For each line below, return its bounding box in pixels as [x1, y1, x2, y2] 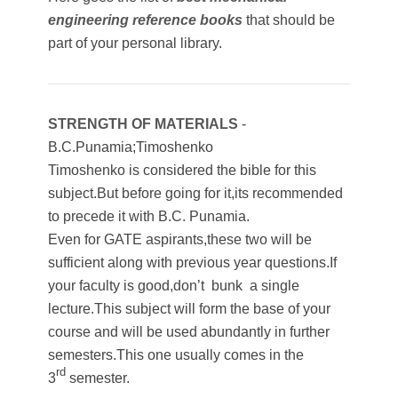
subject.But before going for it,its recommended [48, 186, 344, 202]
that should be [243, 12, 336, 28]
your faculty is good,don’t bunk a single [48, 278, 300, 294]
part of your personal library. [48, 36, 223, 52]
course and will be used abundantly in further [48, 324, 330, 340]
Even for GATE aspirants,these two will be [48, 232, 313, 248]
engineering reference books [48, 12, 243, 28]
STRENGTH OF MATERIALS [48, 116, 243, 132]
